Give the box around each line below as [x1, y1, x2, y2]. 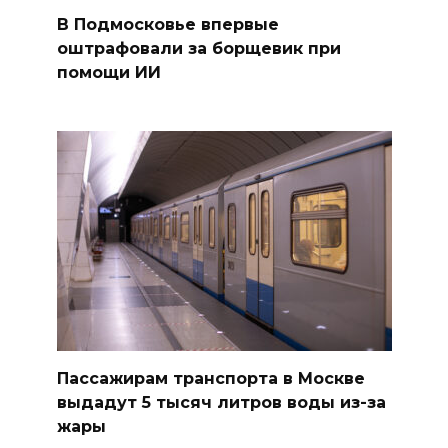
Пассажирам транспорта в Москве [56, 368, 365, 388]
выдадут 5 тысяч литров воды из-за [56, 392, 386, 412]
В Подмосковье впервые [56, 14, 279, 34]
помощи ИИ [56, 62, 161, 82]
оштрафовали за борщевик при [56, 38, 341, 58]
